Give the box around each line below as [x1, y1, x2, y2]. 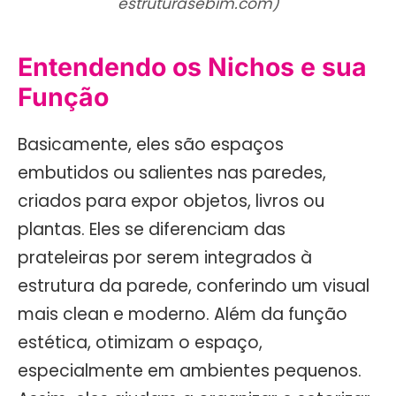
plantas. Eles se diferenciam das [18, 217, 286, 242]
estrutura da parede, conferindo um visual [18, 274, 369, 299]
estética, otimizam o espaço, [18, 331, 263, 355]
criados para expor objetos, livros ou [18, 189, 324, 214]
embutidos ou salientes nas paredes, [18, 161, 326, 186]
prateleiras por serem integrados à [18, 246, 312, 270]
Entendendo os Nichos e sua [18, 51, 367, 83]
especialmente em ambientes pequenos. [18, 359, 362, 384]
